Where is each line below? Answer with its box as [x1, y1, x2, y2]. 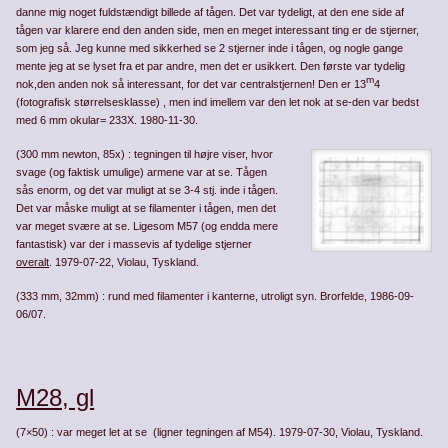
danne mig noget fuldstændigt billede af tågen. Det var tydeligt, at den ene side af [16, 6, 405, 19]
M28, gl [16, 383, 95, 411]
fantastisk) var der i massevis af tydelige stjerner [16, 238, 253, 251]
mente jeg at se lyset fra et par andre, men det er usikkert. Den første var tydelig [16, 60, 406, 73]
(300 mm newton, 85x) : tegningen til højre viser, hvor [16, 148, 274, 161]
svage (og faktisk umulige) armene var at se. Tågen [16, 166, 268, 179]
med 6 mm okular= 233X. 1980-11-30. [16, 114, 199, 127]
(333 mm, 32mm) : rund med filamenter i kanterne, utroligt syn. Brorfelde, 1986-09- [16, 290, 415, 303]
